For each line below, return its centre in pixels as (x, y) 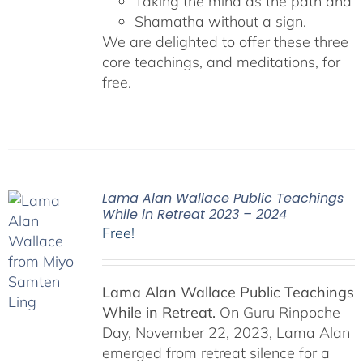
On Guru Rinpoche (278, 312)
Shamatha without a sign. (220, 21)
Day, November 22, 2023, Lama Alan (226, 332)
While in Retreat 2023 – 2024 (194, 214)
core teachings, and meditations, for (221, 62)
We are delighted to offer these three (225, 41)
